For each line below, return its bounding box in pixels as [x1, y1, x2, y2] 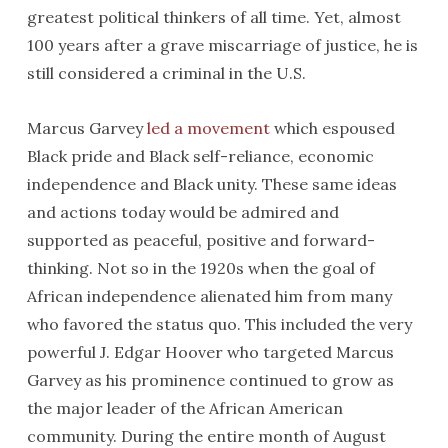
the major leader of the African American [26, 397, 343, 418]
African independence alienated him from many [26, 285, 392, 306]
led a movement [146, 117, 270, 138]
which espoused [269, 117, 395, 138]
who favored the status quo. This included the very [26, 313, 412, 334]
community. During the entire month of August [26, 425, 386, 446]
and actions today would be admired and [26, 201, 339, 222]
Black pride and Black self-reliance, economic [26, 145, 374, 166]
